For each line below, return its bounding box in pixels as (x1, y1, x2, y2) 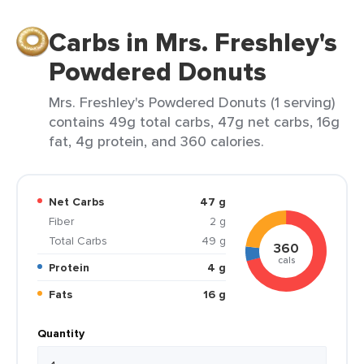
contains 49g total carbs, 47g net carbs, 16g (49, 111, 340, 132)
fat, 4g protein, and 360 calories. (49, 131, 264, 151)
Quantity (37, 325, 84, 341)
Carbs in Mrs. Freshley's (49, 23, 337, 62)
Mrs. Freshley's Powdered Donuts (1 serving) (49, 92, 335, 112)
